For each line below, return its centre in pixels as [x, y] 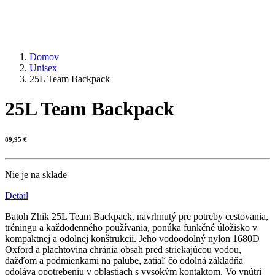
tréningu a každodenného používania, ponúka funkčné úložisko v [131, 228]
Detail [17, 196]
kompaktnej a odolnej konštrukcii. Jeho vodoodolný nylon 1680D [132, 239]
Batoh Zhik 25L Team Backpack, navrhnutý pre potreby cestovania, [137, 217]
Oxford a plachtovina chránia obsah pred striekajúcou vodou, [123, 250]
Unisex [43, 68]
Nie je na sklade [36, 175]
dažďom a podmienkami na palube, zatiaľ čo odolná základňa [124, 261]
